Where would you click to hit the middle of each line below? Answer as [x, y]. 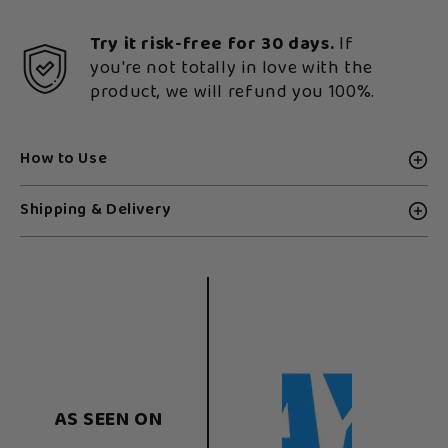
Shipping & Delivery [95, 210]
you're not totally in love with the [232, 68]
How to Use [64, 159]
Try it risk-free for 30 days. [212, 44]
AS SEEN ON [108, 421]
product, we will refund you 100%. [232, 92]
